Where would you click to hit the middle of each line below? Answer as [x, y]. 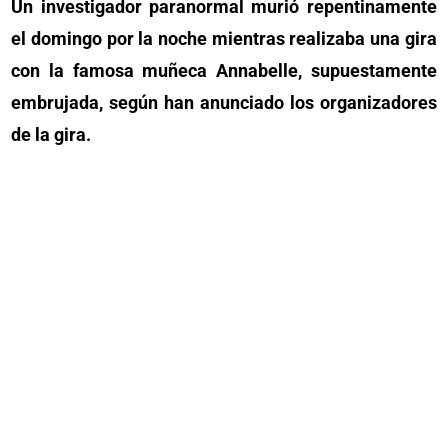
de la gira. [51, 134]
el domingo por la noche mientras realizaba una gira [224, 38]
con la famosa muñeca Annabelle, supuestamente [224, 70]
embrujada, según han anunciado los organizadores [224, 102]
